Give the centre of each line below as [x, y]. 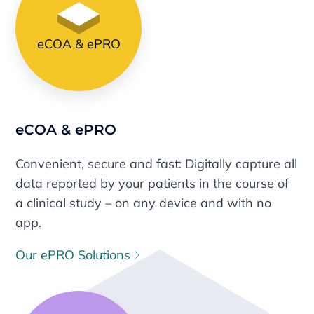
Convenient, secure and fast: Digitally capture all [157, 163]
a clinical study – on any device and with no [144, 203]
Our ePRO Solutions [75, 254]
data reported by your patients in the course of [152, 183]
